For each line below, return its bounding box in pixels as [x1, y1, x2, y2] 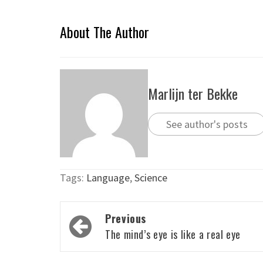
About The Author [60, 21, 149, 43]
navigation [66, 223, 133, 250]
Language [86, 171, 130, 185]
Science [134, 171, 167, 185]
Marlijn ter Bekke [148, 82, 238, 104]
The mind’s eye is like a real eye [105, 227, 241, 242]
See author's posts [166, 117, 248, 131]
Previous [105, 211, 147, 227]
